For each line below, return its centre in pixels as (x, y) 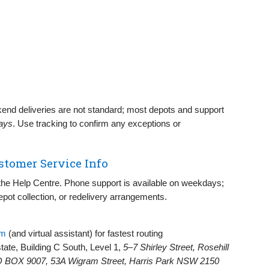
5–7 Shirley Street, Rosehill (176, 247)
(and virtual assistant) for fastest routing (84, 233)
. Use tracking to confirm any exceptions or (97, 123)
